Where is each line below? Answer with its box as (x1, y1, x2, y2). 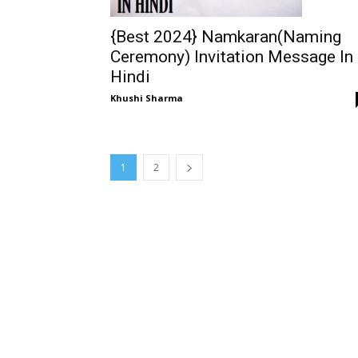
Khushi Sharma (110, 92, 183, 104)
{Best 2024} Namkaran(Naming (110, 27, 341, 46)
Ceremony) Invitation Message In (110, 47, 353, 66)
